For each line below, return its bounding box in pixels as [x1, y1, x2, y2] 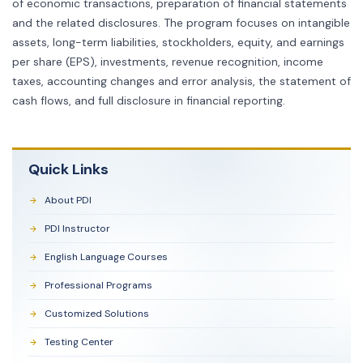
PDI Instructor [45, 222, 110, 235]
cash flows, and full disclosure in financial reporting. [12, 93, 285, 108]
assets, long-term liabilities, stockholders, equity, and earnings [12, 35, 344, 49]
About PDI [45, 194, 92, 207]
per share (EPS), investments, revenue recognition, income [12, 54, 323, 69]
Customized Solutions [45, 307, 149, 320]
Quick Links [28, 160, 109, 179]
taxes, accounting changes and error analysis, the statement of [12, 74, 351, 88]
